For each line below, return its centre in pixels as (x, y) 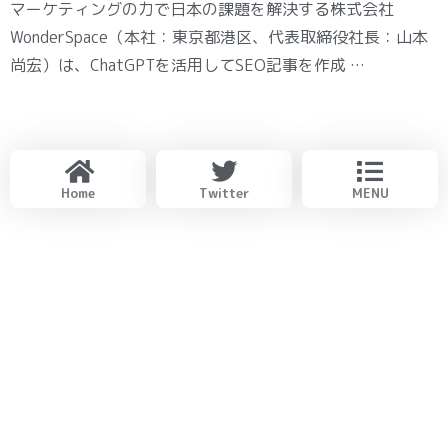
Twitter (224, 192)
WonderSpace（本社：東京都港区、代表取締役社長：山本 (219, 37)
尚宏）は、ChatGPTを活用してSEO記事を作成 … (187, 65)
